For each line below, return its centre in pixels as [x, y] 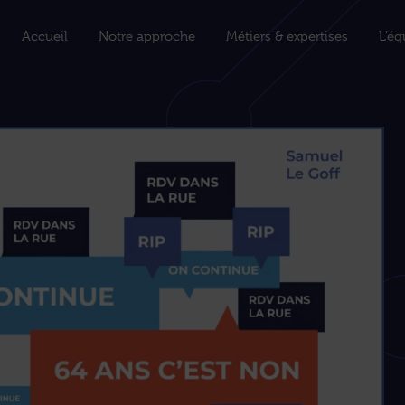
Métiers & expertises [287, 36]
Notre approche [147, 36]
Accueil [45, 36]
